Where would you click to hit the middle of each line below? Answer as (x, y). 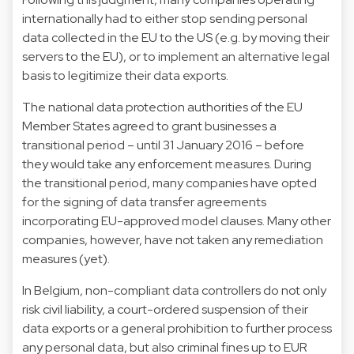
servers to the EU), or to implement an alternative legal (176, 56)
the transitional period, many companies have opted (169, 183)
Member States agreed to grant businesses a (149, 126)
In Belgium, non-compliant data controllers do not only (174, 290)
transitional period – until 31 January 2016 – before (163, 145)
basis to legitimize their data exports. (125, 75)
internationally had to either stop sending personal (165, 18)
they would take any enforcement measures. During (167, 164)
